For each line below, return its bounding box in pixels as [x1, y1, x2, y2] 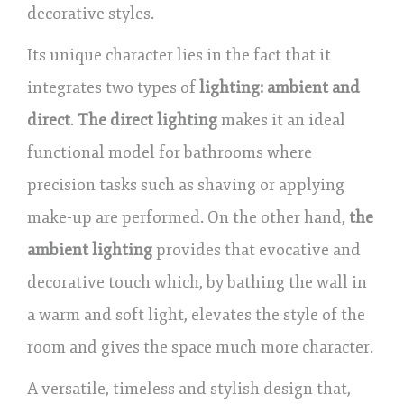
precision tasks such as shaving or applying [27, 174, 344, 195]
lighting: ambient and [199, 77, 360, 97]
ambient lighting [27, 239, 152, 260]
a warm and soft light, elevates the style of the [27, 304, 365, 325]
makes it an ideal [217, 109, 345, 130]
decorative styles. [27, 3, 154, 23]
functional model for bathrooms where [27, 142, 312, 162]
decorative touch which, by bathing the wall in [27, 271, 367, 292]
